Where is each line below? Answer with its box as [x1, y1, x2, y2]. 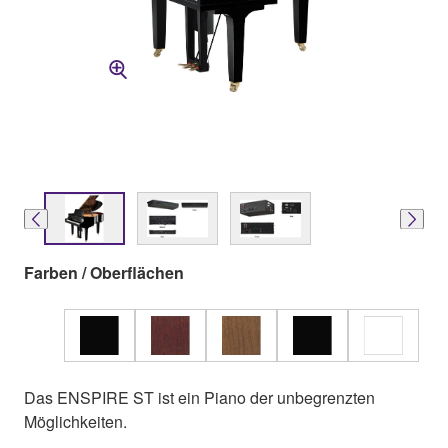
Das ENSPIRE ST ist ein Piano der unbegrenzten [24, 386, 375, 410]
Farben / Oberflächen [24, 261, 184, 285]
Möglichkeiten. [24, 410, 127, 434]
